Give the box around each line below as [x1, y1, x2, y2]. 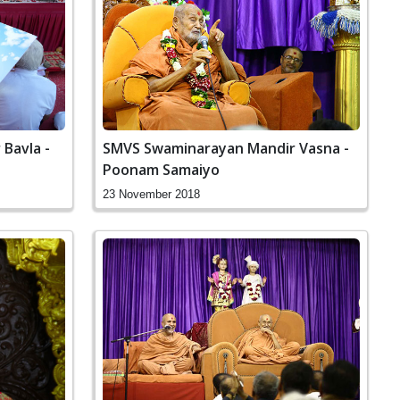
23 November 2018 [103, 187, 200, 202]
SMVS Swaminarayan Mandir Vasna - [103, 138, 349, 159]
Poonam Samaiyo [103, 160, 220, 180]
